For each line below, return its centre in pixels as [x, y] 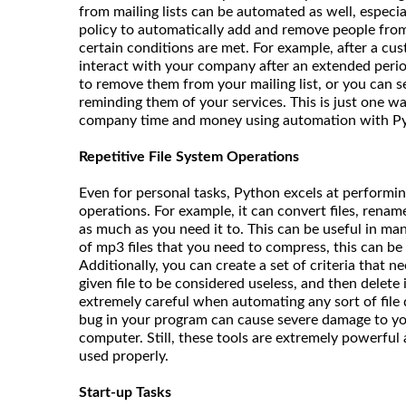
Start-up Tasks [125, 392]
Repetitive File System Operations [189, 156]
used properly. [126, 356]
